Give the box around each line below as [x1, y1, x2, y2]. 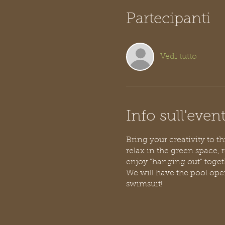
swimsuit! [126, 180, 163, 189]
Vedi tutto [160, 53, 197, 61]
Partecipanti [126, 12, 210, 28]
